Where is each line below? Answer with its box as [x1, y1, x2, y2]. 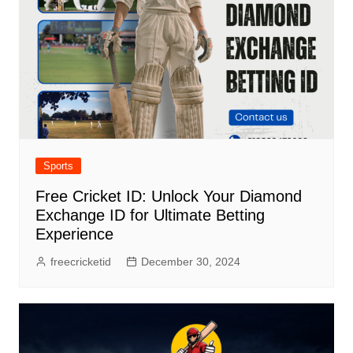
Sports [43, 160, 73, 173]
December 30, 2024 [140, 255, 240, 269]
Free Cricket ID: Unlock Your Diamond [35, 188, 302, 206]
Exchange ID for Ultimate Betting [35, 206, 265, 225]
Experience [35, 225, 113, 243]
